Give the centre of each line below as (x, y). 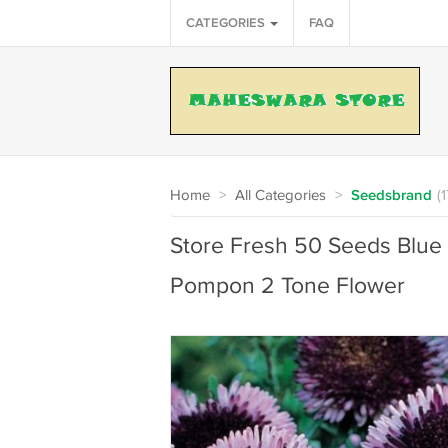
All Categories (280, 195)
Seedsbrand (391, 196)
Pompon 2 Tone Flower (287, 286)
